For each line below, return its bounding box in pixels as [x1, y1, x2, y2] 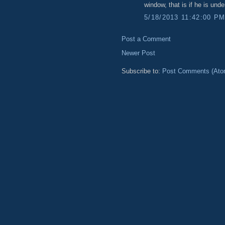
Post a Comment [122, 35, 171, 43]
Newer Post [122, 49, 155, 57]
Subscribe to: [122, 67, 162, 75]
